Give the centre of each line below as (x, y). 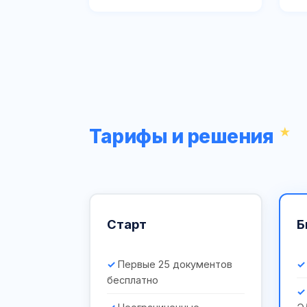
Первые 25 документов (175, 264)
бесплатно (133, 280)
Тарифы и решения (181, 136)
